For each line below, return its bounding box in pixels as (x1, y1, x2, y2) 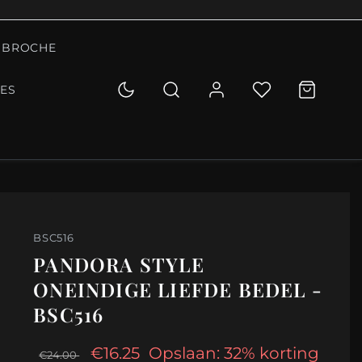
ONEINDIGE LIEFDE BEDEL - (33, 276, 323, 303)
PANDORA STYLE (33, 251, 204, 278)
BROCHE (2, 41, 57, 54)
